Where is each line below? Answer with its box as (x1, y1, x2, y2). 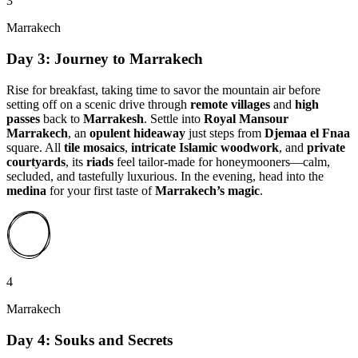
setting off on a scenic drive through (6, 97, 190, 111)
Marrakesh (83, 111, 144, 125)
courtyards (6, 154, 66, 169)
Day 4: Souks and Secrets (6, 331, 173, 348)
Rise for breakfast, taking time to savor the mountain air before (6, 82, 320, 97)
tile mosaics (64, 140, 125, 154)
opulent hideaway (89, 125, 185, 140)
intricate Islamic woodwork (131, 140, 279, 154)
